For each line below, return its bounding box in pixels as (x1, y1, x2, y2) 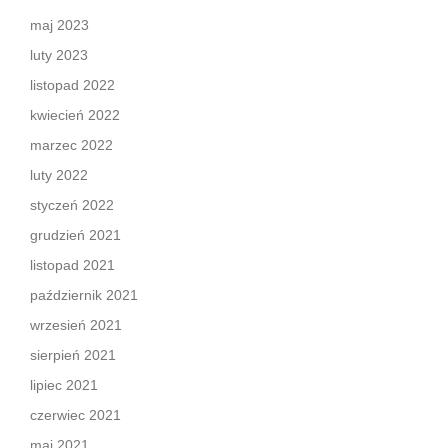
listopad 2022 (30, 77, 115, 93)
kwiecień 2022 (30, 107, 120, 123)
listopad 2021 (30, 257, 115, 273)
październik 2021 (30, 287, 138, 303)
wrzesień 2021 (30, 317, 122, 333)
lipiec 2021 (30, 377, 98, 393)
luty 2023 (30, 47, 88, 63)
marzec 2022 (30, 137, 113, 153)
